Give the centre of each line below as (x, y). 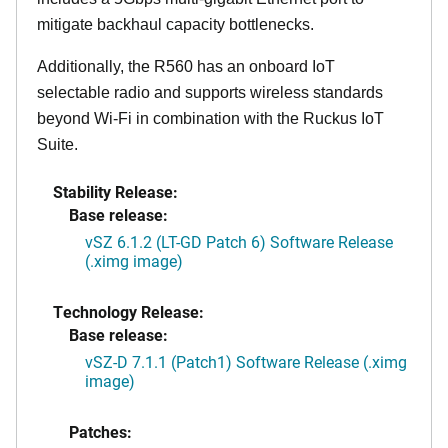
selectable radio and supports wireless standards (210, 92)
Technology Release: (128, 311)
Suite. (57, 144)
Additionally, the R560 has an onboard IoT (186, 66)
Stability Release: (115, 191)
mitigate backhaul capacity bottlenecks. (175, 24)
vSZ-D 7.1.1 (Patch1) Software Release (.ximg (246, 361)
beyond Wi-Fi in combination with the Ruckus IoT (210, 118)
